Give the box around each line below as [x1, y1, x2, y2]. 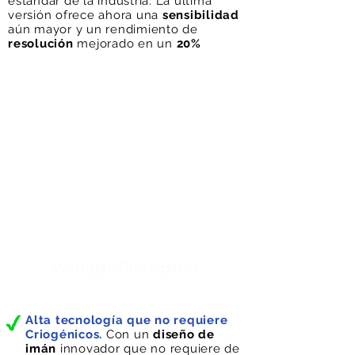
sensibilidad [162, 8, 239, 22]
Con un [102, 327, 153, 342]
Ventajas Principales [52, 259, 200, 276]
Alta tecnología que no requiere [25, 313, 228, 327]
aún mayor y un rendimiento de [8, 22, 198, 36]
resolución [8, 36, 74, 51]
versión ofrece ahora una [8, 8, 162, 22]
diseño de [153, 327, 215, 342]
